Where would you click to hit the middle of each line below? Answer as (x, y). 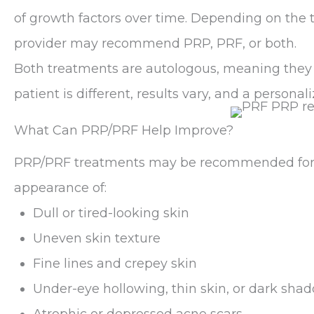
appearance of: (60, 187)
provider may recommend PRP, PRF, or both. (155, 43)
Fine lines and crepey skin (115, 263)
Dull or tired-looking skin (111, 213)
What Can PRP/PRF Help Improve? (124, 130)
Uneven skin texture (97, 238)
